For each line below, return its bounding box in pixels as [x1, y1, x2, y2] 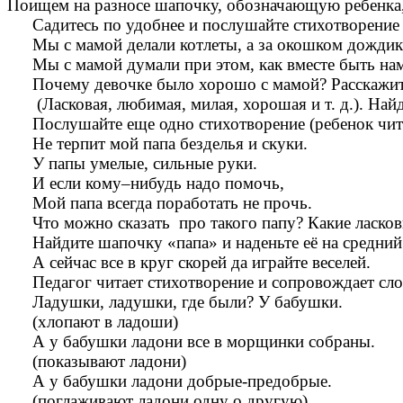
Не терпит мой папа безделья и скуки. [32, 134, 309, 154]
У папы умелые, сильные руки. [32, 154, 258, 174]
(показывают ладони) [32, 352, 187, 372]
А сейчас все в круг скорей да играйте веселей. [32, 253, 372, 273]
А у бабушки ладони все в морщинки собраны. [32, 332, 376, 352]
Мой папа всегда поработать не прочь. [32, 193, 313, 213]
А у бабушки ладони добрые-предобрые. [32, 372, 333, 391]
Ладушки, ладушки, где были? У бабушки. [32, 292, 344, 312]
